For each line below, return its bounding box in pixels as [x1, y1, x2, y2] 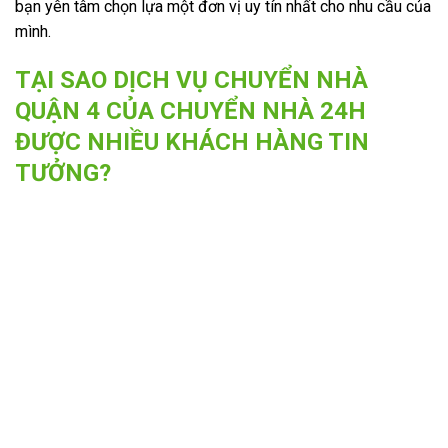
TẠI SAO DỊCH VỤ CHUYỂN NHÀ [15, 66, 368, 95]
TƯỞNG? [15, 159, 111, 188]
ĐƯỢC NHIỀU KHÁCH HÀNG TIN [15, 128, 369, 157]
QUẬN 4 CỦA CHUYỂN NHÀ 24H [15, 97, 366, 126]
